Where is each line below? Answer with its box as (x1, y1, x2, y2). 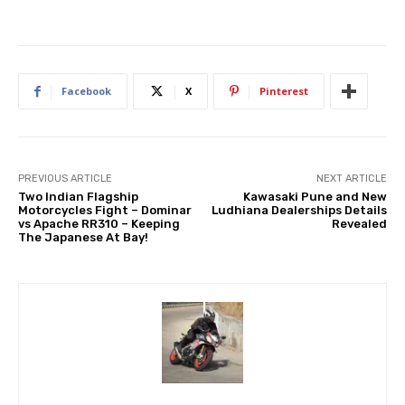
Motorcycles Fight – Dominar (18, 203, 192, 218)
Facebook (61, 84, 111, 99)
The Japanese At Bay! (18, 231, 148, 245)
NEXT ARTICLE (316, 173, 387, 185)
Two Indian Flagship (18, 190, 138, 204)
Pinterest (259, 84, 308, 99)
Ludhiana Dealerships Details (211, 203, 387, 218)
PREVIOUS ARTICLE (18, 173, 112, 185)
